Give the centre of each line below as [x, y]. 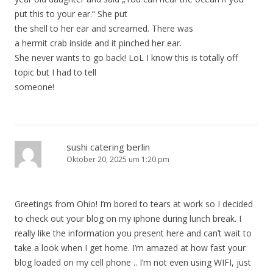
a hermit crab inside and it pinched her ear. [98, 43]
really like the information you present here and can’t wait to [133, 233]
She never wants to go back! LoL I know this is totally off [126, 58]
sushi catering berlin [108, 147]
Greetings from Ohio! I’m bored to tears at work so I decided [134, 204]
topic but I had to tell [55, 73]
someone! [34, 87]
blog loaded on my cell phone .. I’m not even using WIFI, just [133, 263]
